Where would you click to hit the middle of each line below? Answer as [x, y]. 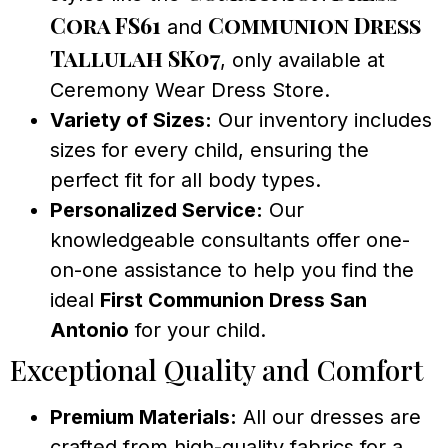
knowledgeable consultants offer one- [230, 239]
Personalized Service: [156, 209]
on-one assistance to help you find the [232, 269]
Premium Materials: [143, 416]
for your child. [197, 329]
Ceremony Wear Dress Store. [190, 89]
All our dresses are [329, 416]
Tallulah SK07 [135, 57]
